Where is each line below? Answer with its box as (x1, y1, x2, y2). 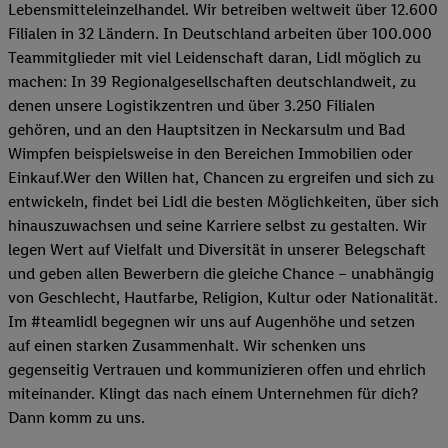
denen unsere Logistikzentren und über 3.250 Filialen (8, 95, 375, 115)
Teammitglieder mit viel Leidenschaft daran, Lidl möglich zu (8, 47, 421, 67)
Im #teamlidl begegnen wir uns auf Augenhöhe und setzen (8, 311, 415, 331)
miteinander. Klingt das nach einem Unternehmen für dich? (8, 383, 418, 403)
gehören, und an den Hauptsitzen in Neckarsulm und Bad (8, 119, 405, 139)
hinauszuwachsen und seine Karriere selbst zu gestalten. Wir (8, 215, 427, 235)
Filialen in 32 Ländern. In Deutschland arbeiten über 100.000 (8, 23, 432, 43)
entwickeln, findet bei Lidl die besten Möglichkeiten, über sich (8, 191, 439, 211)
